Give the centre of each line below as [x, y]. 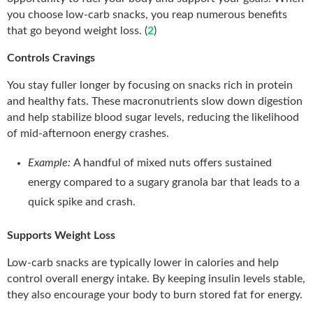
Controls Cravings [51, 58]
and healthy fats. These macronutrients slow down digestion [155, 101]
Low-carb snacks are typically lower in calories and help [143, 262]
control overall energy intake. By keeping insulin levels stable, [156, 278]
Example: [51, 162]
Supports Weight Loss [61, 235]
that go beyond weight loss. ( [77, 30]
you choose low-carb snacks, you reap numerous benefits [147, 14]
